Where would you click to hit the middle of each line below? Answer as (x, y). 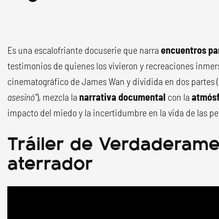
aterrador (50, 162)
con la (180, 97)
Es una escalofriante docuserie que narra (83, 50)
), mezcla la (57, 97)
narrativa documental (122, 97)
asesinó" (22, 97)
